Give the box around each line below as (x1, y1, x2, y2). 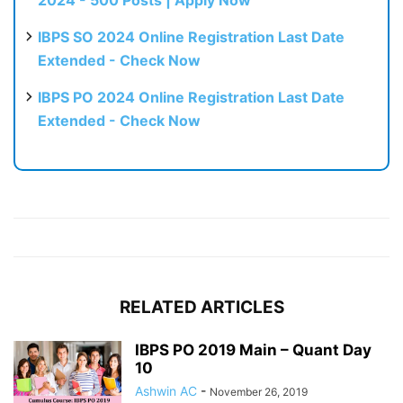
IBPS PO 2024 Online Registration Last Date (38, 88, 345, 107)
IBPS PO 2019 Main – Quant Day (135, 341, 372, 360)
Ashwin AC (135, 383, 197, 399)
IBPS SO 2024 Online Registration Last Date (38, 28, 345, 47)
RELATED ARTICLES (119, 297, 284, 318)
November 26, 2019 (210, 385, 308, 399)
